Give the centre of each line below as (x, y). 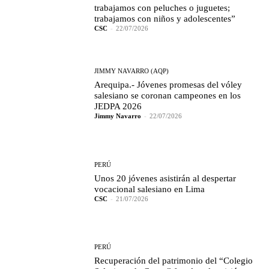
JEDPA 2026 (118, 107)
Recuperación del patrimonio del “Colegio (174, 261)
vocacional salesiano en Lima (150, 189)
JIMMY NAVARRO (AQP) (132, 71)
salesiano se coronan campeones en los (168, 96)
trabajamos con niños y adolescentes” (165, 19)
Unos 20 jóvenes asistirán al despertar (165, 178)
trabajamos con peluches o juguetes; (162, 8)
